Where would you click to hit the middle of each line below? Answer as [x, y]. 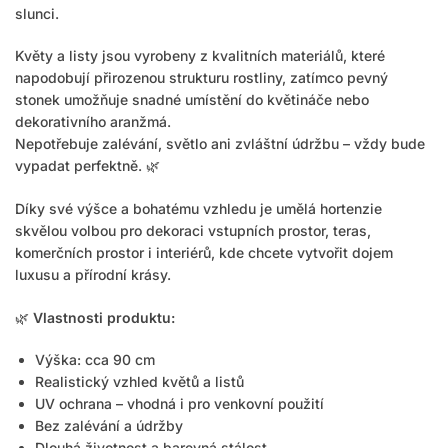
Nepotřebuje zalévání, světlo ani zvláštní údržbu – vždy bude [220, 144]
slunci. [37, 13]
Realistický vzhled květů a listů [139, 382]
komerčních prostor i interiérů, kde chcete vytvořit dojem [204, 252]
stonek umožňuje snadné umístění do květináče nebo [192, 100]
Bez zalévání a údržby [109, 426]
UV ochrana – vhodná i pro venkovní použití [179, 404]
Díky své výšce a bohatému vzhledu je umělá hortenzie [198, 208]
